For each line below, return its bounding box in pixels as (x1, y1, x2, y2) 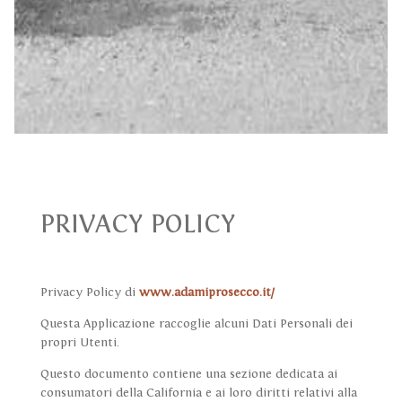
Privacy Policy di (39, 285, 139, 301)
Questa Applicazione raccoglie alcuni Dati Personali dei (39, 317, 353, 332)
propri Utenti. (39, 336, 119, 351)
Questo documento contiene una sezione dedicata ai (39, 367, 337, 382)
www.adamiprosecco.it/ (138, 285, 275, 301)
